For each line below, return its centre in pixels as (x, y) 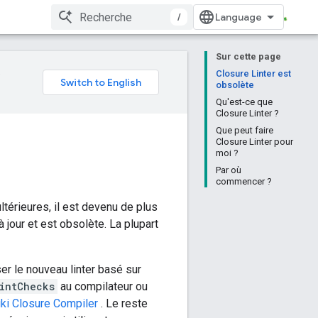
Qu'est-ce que (244, 102)
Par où (229, 170)
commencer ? (244, 181)
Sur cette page (248, 56)
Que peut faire (245, 130)
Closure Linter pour (254, 142)
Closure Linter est (253, 73)
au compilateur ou (103, 286)
